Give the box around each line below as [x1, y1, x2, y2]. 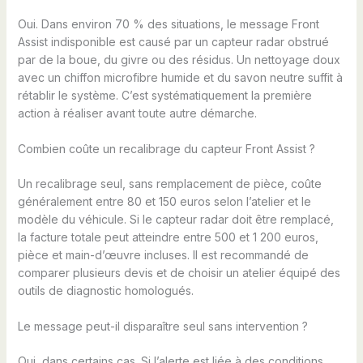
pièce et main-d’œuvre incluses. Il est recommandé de [17, 247, 309, 262]
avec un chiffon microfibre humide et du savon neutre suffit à [17, 70, 343, 84]
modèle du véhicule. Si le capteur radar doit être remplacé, [17, 211, 334, 226]
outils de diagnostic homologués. [17, 283, 194, 297]
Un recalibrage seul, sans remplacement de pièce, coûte [17, 176, 322, 190]
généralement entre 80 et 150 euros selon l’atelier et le [17, 194, 311, 208]
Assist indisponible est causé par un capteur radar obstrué [17, 34, 329, 49]
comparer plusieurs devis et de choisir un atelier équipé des [17, 265, 340, 280]
